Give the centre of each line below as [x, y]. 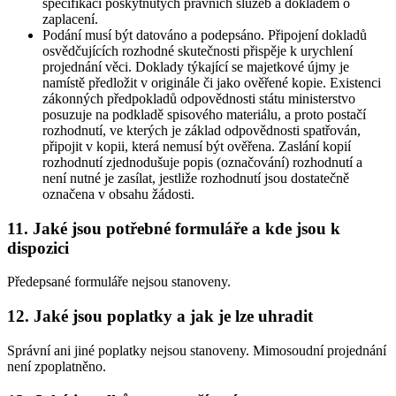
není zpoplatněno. [57, 366]
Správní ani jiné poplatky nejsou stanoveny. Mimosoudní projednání [197, 350]
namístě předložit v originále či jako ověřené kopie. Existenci [212, 82]
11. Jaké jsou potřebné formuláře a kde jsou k [174, 228]
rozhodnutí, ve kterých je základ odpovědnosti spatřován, [202, 130]
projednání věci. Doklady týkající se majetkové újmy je [196, 66]
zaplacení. [70, 19]
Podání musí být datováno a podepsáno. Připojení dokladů [205, 34]
